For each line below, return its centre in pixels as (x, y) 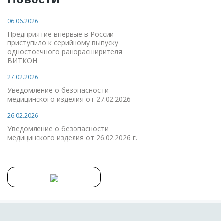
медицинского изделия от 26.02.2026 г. (72, 137)
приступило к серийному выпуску (63, 43)
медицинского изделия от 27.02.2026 (69, 99)
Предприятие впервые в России (61, 34)
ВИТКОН (22, 60)
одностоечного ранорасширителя (65, 52)
